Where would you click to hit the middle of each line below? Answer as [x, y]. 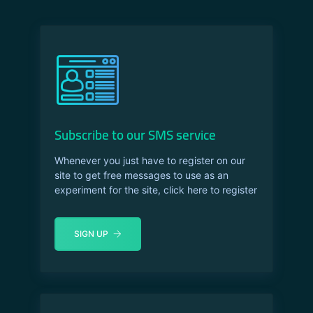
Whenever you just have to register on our [150, 161]
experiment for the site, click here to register [155, 190]
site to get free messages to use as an [141, 175]
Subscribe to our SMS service [135, 135]
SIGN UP [91, 234]
